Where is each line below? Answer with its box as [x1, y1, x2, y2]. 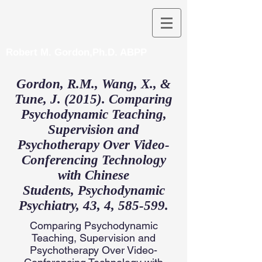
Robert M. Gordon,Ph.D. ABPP [6, 47, 147, 58]
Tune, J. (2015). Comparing [15, 92, 173, 106]
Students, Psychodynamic [22, 183, 165, 198]
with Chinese [58, 168, 129, 182]
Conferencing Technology [21, 153, 166, 167]
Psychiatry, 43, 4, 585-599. [19, 198, 168, 213]
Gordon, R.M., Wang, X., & [16, 77, 171, 91]
